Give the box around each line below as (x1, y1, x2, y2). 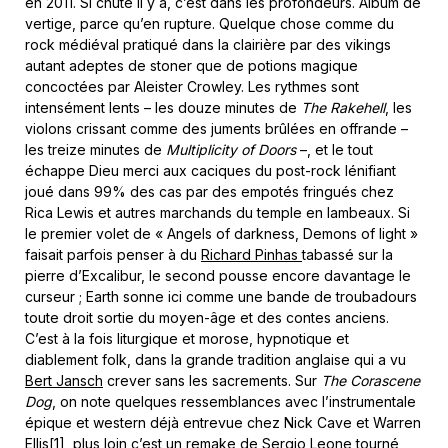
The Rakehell (301, 99, 385, 116)
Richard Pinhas (201, 246, 302, 263)
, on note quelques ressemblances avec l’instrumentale (52, 393, 416, 410)
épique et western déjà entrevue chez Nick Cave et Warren (25, 414, 421, 431)
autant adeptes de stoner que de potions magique (25, 57, 358, 74)
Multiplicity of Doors (166, 141, 300, 158)
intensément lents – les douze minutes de (25, 99, 301, 116)
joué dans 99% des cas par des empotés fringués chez (25, 183, 394, 200)
